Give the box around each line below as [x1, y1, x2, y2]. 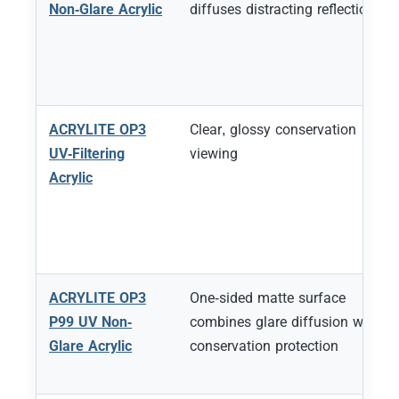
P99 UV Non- [49, 313, 133, 330]
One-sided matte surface [190, 289, 346, 306]
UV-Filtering [49, 144, 125, 162]
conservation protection [190, 337, 339, 354]
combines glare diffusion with [190, 313, 380, 330]
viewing [190, 144, 238, 162]
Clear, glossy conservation [190, 120, 357, 138]
